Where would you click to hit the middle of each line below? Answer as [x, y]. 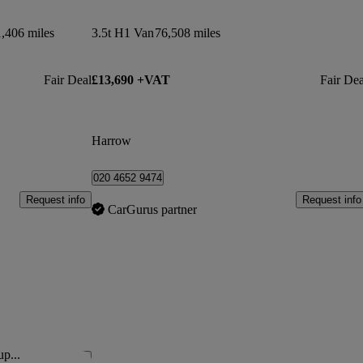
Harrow [112, 140]
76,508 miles [188, 33]
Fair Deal [68, 80]
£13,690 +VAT [131, 80]
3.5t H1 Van [123, 33]
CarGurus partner [153, 209]
